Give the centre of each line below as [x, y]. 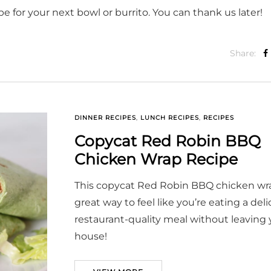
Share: [243, 54]
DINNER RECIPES [105, 118]
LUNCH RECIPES [170, 118]
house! [91, 237]
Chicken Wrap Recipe [156, 159]
